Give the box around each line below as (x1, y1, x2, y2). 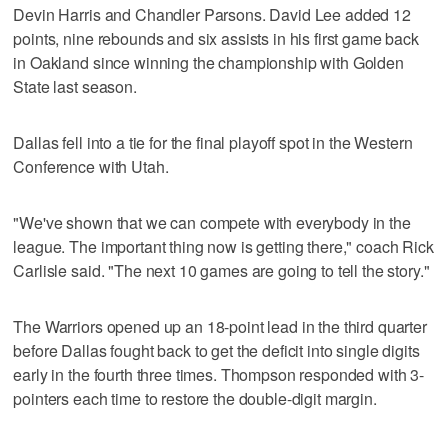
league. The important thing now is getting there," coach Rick (13, 234, 434, 258)
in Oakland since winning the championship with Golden (13, 50, 404, 74)
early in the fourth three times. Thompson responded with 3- (13, 362, 425, 386)
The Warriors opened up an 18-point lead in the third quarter (13, 314, 427, 338)
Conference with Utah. (13, 154, 169, 178)
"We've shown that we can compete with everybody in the (13, 210, 411, 234)
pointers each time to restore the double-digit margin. (13, 386, 377, 410)
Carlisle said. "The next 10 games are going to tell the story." (13, 258, 430, 282)
